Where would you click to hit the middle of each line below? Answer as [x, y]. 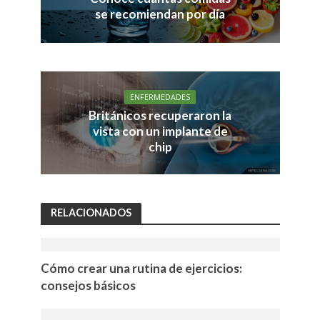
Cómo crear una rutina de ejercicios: [141, 268]
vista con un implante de [160, 131]
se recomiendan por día [160, 14]
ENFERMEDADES [160, 97]
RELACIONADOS [91, 212]
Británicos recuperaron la [160, 116]
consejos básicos [88, 285]
